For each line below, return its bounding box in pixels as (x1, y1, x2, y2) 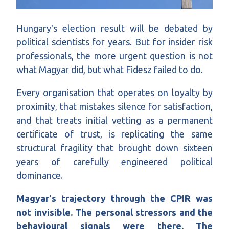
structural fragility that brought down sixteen (16, 143, 213, 153)
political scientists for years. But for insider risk (16, 37, 213, 48)
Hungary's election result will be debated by (16, 23, 213, 34)
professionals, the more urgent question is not (16, 51, 213, 61)
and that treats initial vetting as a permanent (16, 115, 213, 126)
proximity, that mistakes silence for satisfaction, (16, 101, 213, 112)
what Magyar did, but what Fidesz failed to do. (16, 64, 203, 75)
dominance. (16, 170, 63, 181)
